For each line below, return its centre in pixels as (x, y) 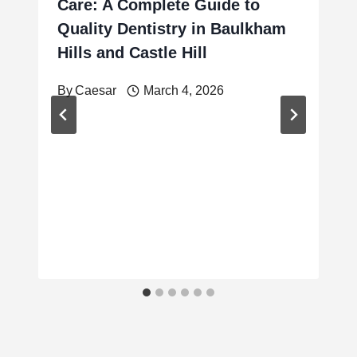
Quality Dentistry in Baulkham (172, 29)
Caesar (96, 91)
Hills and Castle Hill (132, 53)
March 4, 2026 (183, 91)
